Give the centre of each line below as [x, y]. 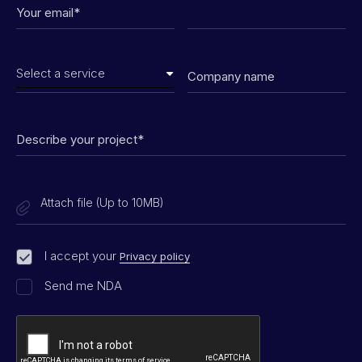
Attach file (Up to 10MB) [102, 202]
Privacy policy [155, 257]
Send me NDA [83, 286]
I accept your [82, 256]
